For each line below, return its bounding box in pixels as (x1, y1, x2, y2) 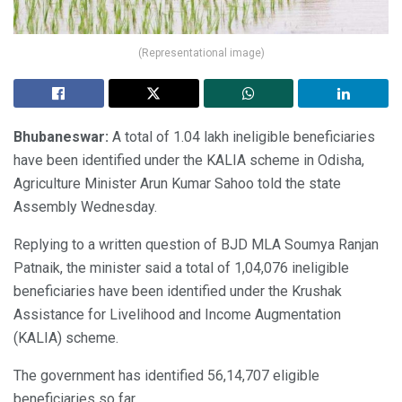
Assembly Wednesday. (13, 197, 157, 215)
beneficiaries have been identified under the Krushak (13, 282, 342, 300)
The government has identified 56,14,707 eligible (13, 366, 319, 384)
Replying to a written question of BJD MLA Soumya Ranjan (13, 235, 379, 253)
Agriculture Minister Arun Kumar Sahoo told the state (13, 174, 341, 192)
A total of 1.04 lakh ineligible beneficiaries (109, 127, 375, 145)
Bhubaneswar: (13, 127, 109, 145)
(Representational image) (137, 46, 265, 59)
